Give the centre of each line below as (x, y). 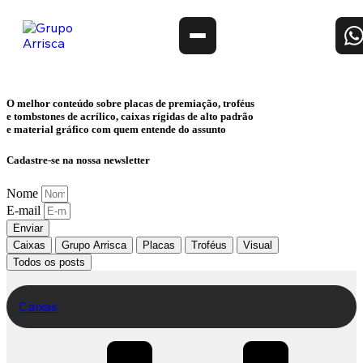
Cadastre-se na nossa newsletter (78, 160)
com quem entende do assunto (158, 130)
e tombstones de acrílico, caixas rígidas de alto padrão (130, 117)
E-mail (25, 210)
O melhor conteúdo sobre (65, 104)
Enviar (28, 228)
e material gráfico (48, 130)
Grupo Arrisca (94, 245)
